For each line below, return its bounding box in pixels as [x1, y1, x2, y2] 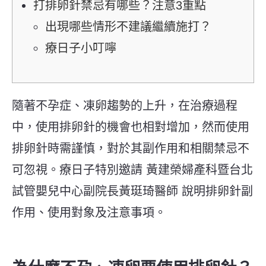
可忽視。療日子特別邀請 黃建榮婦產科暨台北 [12, 163, 253, 176]
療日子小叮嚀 [45, 41, 116, 55]
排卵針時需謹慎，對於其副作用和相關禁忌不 [12, 141, 249, 155]
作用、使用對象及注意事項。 [12, 205, 166, 219]
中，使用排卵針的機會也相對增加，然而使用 [12, 120, 249, 134]
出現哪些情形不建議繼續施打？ [45, 20, 211, 33]
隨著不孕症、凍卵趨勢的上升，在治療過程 [12, 99, 237, 112]
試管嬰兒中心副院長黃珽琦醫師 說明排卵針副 [12, 184, 253, 198]
